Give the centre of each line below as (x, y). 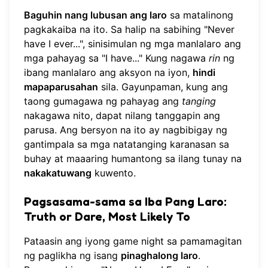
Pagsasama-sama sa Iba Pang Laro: (125, 201)
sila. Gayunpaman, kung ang (163, 86)
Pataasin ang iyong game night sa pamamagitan (133, 241)
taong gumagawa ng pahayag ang (103, 101)
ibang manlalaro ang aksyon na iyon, (108, 72)
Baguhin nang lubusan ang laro (95, 15)
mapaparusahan (61, 86)
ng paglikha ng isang (72, 255)
